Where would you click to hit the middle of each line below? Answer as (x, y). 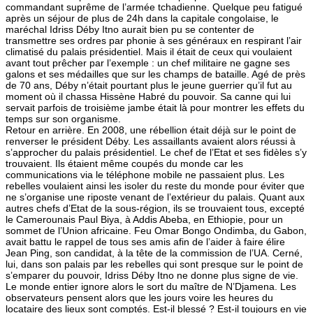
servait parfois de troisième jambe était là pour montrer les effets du (155, 107)
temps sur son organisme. (63, 118)
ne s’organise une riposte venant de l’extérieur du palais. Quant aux (155, 197)
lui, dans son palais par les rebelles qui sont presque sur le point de (154, 264)
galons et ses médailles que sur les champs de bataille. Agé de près (155, 74)
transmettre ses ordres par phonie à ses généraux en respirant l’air (154, 40)
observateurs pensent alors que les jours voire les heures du (139, 297)
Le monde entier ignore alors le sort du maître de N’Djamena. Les (151, 286)
